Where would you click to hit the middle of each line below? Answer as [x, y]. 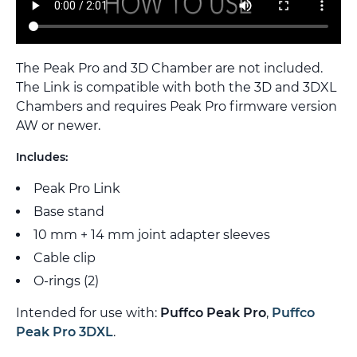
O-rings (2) [66, 280]
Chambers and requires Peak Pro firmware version [177, 106]
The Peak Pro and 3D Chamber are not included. [169, 68]
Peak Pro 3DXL [65, 331]
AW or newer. [58, 125]
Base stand [69, 211]
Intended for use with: [88, 312]
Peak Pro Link [77, 188]
